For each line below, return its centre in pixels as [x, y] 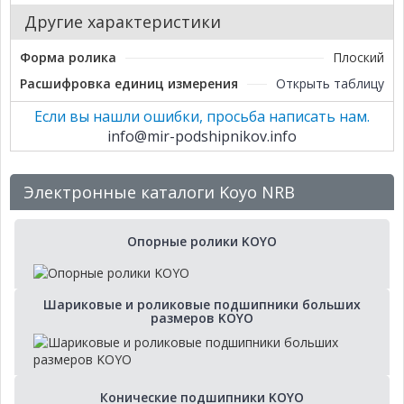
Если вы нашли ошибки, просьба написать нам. [202, 117]
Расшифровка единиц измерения [129, 84]
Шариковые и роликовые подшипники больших [202, 305]
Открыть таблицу [330, 84]
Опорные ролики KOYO [202, 242]
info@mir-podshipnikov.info [202, 137]
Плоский [358, 58]
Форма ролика [68, 58]
